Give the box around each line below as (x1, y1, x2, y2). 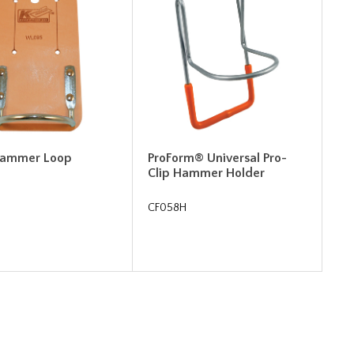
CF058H (148, 201, 187, 214)
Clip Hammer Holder (148, 165, 265, 180)
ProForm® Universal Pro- (148, 150, 288, 165)
